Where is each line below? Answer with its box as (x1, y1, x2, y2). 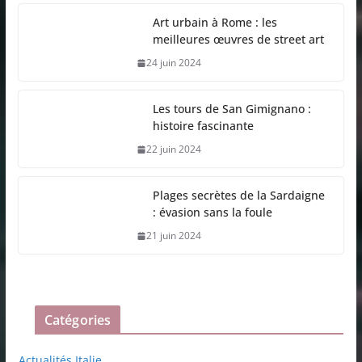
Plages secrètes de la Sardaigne (152, 187, 325, 204)
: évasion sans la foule (152, 204, 272, 221)
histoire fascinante (152, 118, 254, 134)
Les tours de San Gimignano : (152, 101, 311, 117)
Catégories (44, 311, 112, 330)
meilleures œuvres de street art (152, 32, 324, 48)
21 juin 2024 (145, 229, 201, 243)
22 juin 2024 (145, 142, 201, 157)
